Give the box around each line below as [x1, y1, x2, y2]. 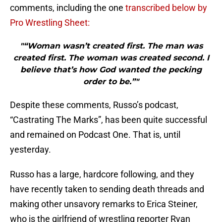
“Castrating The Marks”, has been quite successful [10, 114, 207, 125]
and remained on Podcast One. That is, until [10, 129, 180, 140]
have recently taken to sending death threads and [10, 184, 204, 195]
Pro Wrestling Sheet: [10, 17, 90, 28]
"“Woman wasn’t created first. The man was [19, 41, 203, 51]
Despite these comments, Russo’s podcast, [10, 100, 178, 111]
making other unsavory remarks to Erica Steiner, [10, 199, 198, 210]
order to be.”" [83, 77, 139, 87]
